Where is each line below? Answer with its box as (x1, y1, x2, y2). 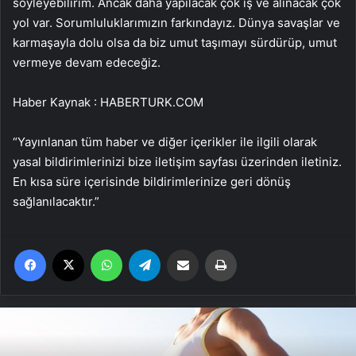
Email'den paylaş (198, 242, 229, 256)
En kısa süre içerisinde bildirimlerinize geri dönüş (13, 174, 291, 190)
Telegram (160, 242, 205, 256)
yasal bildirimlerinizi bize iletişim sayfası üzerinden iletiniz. (13, 154, 342, 170)
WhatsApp (122, 242, 172, 256)
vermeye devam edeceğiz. (13, 55, 161, 71)
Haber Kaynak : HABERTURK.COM (13, 95, 203, 110)
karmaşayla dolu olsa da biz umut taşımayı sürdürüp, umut (13, 35, 337, 51)
